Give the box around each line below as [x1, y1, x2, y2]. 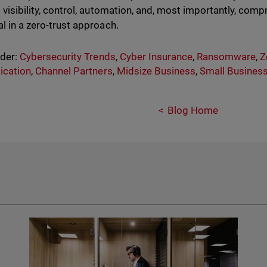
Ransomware [196, 51, 256, 63]
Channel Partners [35, 65, 113, 77]
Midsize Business [116, 65, 195, 77]
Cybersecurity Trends [20, 51, 116, 63]
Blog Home [167, 104, 218, 116]
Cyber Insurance [119, 51, 193, 63]
